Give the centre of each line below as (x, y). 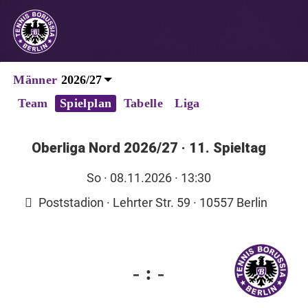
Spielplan (86, 103)
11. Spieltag (225, 147)
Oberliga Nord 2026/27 (104, 147)
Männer (35, 79)
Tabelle (143, 103)
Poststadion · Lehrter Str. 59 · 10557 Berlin (151, 202)
